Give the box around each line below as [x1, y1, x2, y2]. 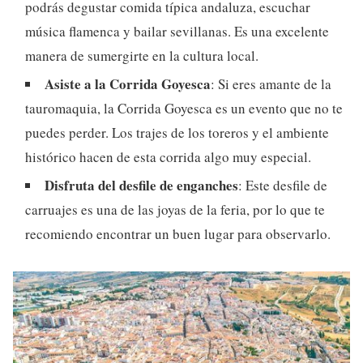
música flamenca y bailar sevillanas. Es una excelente [25, 21, 329, 41]
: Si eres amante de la [211, 74, 331, 93]
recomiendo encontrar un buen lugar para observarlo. [25, 224, 331, 243]
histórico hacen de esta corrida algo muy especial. [25, 147, 311, 166]
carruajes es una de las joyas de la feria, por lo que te [25, 199, 325, 219]
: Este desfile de [238, 175, 327, 194]
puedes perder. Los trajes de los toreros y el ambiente [25, 122, 329, 142]
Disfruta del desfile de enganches [45, 174, 238, 195]
